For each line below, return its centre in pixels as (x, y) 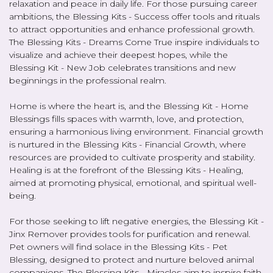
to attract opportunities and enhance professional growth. (132, 29)
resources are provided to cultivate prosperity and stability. (132, 157)
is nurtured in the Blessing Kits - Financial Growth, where (128, 144)
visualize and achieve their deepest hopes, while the (119, 55)
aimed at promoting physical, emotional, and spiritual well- (133, 183)
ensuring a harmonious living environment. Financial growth (136, 131)
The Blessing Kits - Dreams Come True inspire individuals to (134, 42)
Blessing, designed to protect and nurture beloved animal (132, 259)
